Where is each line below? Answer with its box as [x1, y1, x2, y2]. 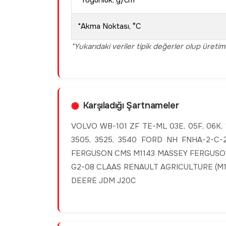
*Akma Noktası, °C [78, 21, 141, 31]
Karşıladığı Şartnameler [83, 100, 179, 111]
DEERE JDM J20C [71, 176, 136, 186]
